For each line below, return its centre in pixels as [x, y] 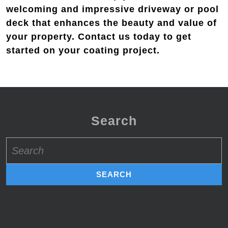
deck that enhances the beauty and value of [111, 23]
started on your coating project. [83, 50]
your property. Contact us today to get [99, 36]
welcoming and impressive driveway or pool [112, 9]
